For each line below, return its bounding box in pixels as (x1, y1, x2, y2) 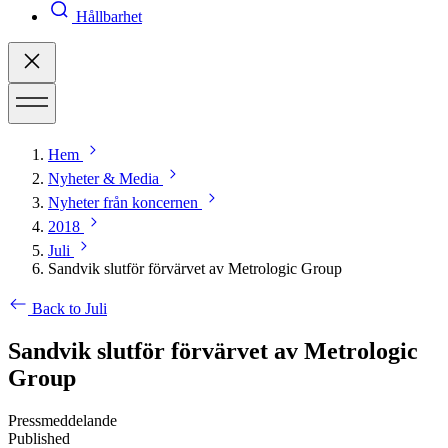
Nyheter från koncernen (48, 194, 198, 212)
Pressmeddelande (8, 412, 117, 430)
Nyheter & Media (48, 170, 159, 188)
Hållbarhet (76, 8, 142, 26)
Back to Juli (32, 300, 107, 318)
